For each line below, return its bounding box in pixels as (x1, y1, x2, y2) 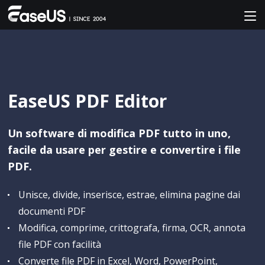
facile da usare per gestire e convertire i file (8, 143, 241, 157)
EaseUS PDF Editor (8, 89, 167, 113)
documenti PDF (18, 205, 86, 218)
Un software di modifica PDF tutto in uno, (8, 126, 231, 140)
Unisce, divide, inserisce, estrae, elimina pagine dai (18, 188, 241, 201)
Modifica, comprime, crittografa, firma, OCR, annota (18, 221, 246, 234)
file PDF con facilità (18, 238, 102, 251)
